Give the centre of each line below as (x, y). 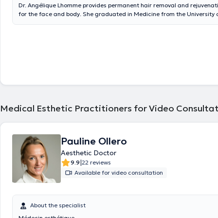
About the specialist (58, 205)
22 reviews (96, 162)
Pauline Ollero (94, 141)
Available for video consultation (119, 173)
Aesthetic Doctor (89, 153)
